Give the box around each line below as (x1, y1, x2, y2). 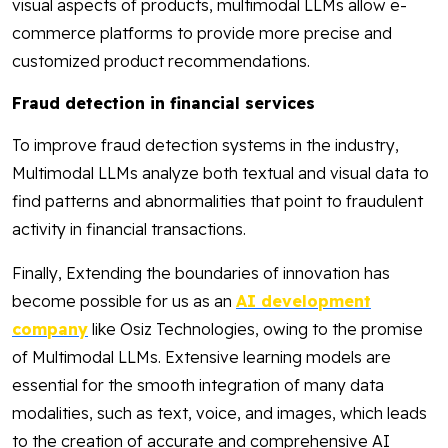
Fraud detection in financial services (12, 93, 315, 114)
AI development (236, 291, 371, 312)
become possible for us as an (12, 291, 236, 312)
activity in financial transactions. (12, 219, 246, 240)
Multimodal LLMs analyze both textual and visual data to (12, 163, 429, 184)
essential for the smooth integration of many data (12, 375, 384, 396)
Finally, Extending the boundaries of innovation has (12, 263, 390, 284)
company (12, 319, 88, 340)
